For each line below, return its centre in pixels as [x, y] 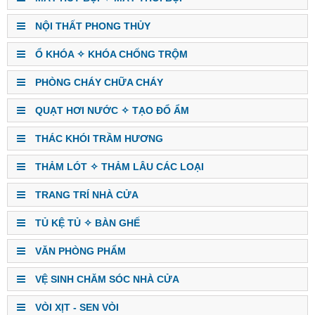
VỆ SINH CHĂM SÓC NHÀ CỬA [106, 279]
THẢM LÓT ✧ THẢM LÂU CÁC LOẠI [118, 166]
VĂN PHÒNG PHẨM [79, 251]
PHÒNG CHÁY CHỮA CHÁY [98, 82]
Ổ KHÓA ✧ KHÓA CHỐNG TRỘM [110, 54]
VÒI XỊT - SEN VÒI [76, 307]
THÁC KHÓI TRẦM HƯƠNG [98, 138]
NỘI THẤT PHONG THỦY [91, 26]
